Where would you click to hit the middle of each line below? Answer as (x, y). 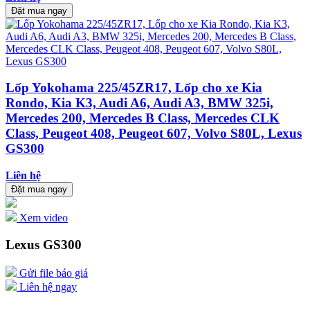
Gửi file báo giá (52, 273)
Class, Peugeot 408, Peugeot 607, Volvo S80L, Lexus (154, 134)
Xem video (42, 218)
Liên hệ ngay (47, 286)
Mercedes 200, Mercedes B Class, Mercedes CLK (143, 118)
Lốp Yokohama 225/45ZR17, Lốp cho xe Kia (134, 88)
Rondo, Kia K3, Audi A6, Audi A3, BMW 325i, (139, 103)
